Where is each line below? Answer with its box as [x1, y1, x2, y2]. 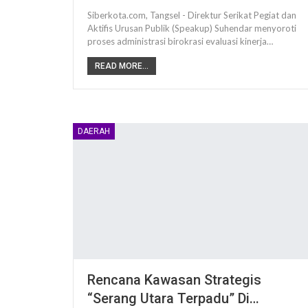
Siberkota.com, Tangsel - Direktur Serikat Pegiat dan [87, 10, 296, 21]
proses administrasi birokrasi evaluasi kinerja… [87, 36, 273, 47]
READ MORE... [95, 61, 148, 71]
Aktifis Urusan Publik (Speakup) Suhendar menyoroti [87, 23, 296, 34]
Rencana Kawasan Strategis [87, 272, 261, 289]
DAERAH [78, 126, 110, 137]
